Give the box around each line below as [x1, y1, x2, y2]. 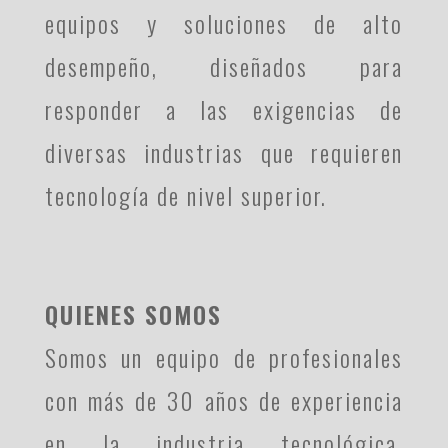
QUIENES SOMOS [44, 296, 222, 332]
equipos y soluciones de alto [44, 5, 404, 41]
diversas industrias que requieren [44, 134, 404, 170]
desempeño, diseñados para [44, 48, 404, 84]
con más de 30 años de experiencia [44, 382, 404, 418]
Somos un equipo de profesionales [44, 339, 404, 375]
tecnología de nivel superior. [44, 177, 327, 213]
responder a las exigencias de [44, 91, 404, 127]
